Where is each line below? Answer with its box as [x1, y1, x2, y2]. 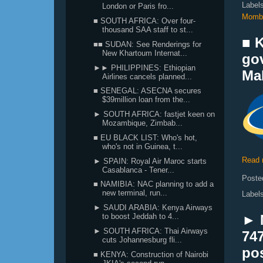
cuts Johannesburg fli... [102, 235, 183, 244]
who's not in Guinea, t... [102, 141, 183, 151]
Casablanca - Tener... [102, 165, 175, 174]
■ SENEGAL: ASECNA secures [93, 86, 202, 96]
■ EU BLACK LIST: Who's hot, [93, 133, 198, 142]
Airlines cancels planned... [102, 72, 193, 81]
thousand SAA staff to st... [102, 25, 194, 34]
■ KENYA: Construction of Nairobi [93, 249, 209, 259]
